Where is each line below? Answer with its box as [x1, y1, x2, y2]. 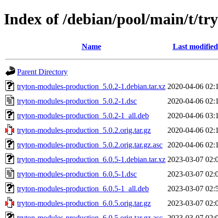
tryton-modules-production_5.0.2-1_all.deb [17, 111, 149, 120]
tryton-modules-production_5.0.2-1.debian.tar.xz [17, 82, 165, 91]
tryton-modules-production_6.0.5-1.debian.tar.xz [17, 155, 165, 163]
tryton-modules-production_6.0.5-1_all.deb [17, 184, 149, 193]
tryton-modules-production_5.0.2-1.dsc [17, 96, 137, 105]
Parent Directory [17, 67, 68, 76]
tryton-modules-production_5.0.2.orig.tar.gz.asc [17, 140, 163, 149]
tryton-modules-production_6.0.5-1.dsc [17, 169, 137, 178]
